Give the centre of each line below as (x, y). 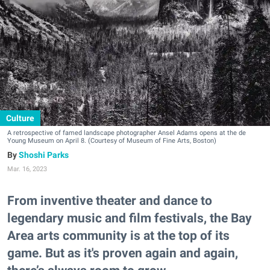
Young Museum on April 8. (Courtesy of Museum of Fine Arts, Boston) (112, 141)
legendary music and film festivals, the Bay (130, 218)
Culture (20, 118)
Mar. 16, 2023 (27, 169)
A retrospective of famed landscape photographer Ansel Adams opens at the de (127, 133)
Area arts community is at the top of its (118, 236)
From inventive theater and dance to (110, 201)
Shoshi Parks (44, 155)
